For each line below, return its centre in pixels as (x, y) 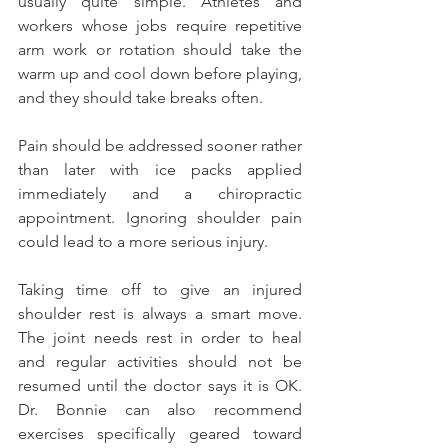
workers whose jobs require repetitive (160, 26)
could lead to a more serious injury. (143, 242)
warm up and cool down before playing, (160, 74)
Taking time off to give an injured (160, 290)
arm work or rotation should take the (160, 50)
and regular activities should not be (160, 362)
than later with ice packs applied (160, 170)
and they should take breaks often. (140, 98)
